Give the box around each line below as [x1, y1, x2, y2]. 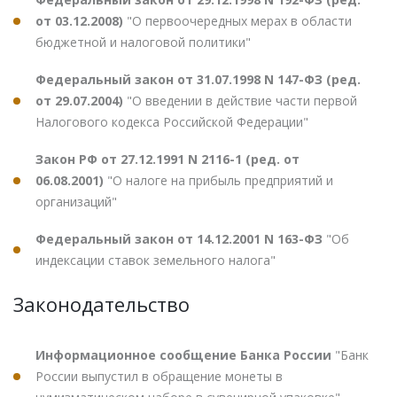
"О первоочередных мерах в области [127, 12, 352, 30]
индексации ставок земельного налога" [35, 252, 276, 269]
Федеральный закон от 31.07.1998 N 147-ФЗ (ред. [35, 71, 361, 89]
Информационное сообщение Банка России [35, 346, 335, 364]
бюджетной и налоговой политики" [35, 34, 251, 51]
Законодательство [13, 291, 190, 318]
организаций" [35, 193, 117, 211]
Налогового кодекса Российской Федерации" [35, 113, 308, 131]
